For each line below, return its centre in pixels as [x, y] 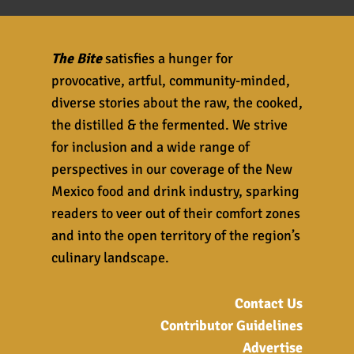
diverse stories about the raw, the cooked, [177, 102]
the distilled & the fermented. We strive [169, 124]
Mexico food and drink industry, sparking [175, 191]
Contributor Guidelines [232, 325]
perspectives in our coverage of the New [171, 169]
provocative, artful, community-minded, [170, 80]
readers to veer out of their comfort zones [175, 213]
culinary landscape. [110, 257]
